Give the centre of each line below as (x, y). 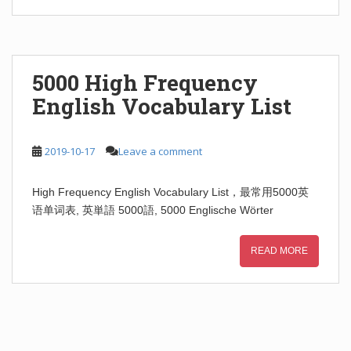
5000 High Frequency (145, 83)
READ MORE (279, 251)
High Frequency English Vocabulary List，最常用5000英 (170, 192)
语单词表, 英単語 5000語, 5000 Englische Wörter (153, 210)
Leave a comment (160, 151)
